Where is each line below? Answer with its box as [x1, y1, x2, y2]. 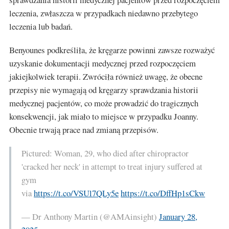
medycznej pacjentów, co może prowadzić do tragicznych [9, 97, 198, 109]
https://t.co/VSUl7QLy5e [34, 187, 119, 199]
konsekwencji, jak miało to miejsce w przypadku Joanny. [9, 110, 198, 122]
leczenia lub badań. [9, 20, 73, 32]
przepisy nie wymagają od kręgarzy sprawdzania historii [9, 83, 198, 96]
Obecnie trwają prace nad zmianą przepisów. [9, 123, 158, 135]
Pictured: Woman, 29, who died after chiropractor [21, 147, 189, 159]
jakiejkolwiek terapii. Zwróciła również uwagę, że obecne [9, 70, 202, 82]
